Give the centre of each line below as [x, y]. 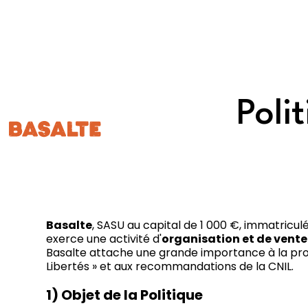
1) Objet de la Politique [125, 295]
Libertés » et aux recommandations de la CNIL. [170, 267]
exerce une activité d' [104, 239]
